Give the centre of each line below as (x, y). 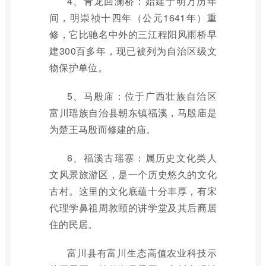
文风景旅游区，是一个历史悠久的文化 (133, 174)
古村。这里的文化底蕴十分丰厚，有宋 (133, 191)
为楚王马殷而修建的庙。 (103, 129)
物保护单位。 (78, 67)
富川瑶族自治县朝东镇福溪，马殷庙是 (133, 113)
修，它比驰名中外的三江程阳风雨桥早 (133, 34)
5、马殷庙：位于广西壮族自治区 (142, 96)
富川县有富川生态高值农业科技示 (142, 253)
